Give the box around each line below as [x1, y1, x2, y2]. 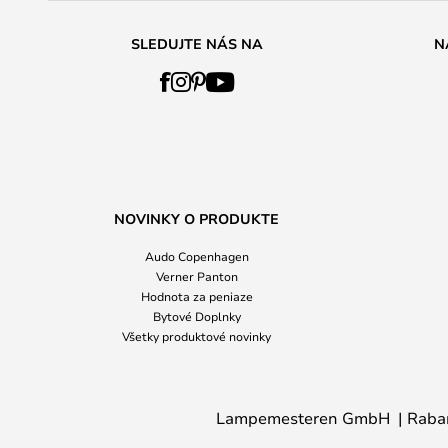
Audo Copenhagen [144, 248, 249, 264]
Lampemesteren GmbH [216, 407, 390, 428]
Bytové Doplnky [152, 308, 241, 324]
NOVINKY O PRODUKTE [114, 209, 279, 228]
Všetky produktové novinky [122, 328, 271, 344]
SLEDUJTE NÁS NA [130, 34, 263, 53]
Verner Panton [155, 268, 238, 284]
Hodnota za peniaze [140, 288, 253, 304]
